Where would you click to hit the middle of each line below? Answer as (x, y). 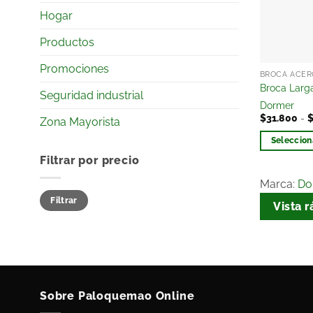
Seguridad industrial (92, 96)
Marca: (278, 184)
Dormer (277, 105)
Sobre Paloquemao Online (117, 296)
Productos (67, 43)
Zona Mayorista (80, 122)
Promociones (74, 69)
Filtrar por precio (90, 161)
